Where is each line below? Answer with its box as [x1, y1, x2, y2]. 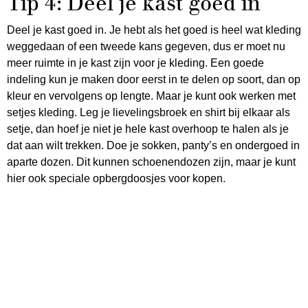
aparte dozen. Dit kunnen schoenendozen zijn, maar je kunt [7, 156, 296, 168]
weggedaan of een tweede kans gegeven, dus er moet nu [7, 41, 285, 53]
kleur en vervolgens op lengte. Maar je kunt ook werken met [7, 90, 296, 102]
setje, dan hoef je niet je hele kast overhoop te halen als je [7, 123, 289, 135]
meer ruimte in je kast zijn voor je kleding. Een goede [7, 57, 264, 69]
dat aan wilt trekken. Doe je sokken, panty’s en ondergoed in [7, 140, 300, 152]
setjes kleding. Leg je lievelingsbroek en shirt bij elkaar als [7, 107, 290, 119]
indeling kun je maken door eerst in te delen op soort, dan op [7, 74, 300, 86]
